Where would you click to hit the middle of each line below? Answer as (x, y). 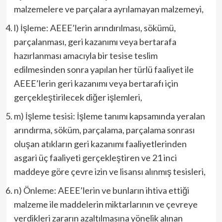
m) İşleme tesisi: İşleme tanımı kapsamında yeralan (109, 116)
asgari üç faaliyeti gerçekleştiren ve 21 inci (95, 158)
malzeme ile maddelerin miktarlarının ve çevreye (106, 204)
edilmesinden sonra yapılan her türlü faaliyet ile (104, 69)
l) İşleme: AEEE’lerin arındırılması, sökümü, (95, 28)
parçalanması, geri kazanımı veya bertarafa (95, 42)
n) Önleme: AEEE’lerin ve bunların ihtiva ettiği (101, 190)
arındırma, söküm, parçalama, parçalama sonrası (104, 130)
